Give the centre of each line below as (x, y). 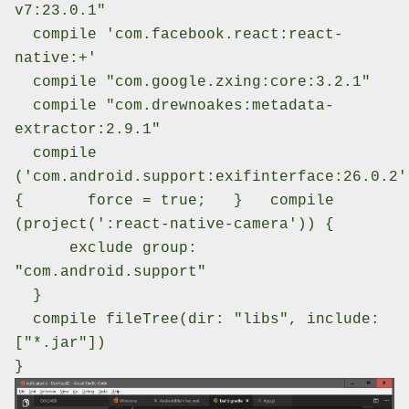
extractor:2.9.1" (88, 130)
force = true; (115, 201)
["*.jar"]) (60, 344)
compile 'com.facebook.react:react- (179, 35)
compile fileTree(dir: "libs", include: (197, 320)
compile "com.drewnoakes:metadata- (174, 106)
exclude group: (106, 249)
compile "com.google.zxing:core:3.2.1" (193, 83)
